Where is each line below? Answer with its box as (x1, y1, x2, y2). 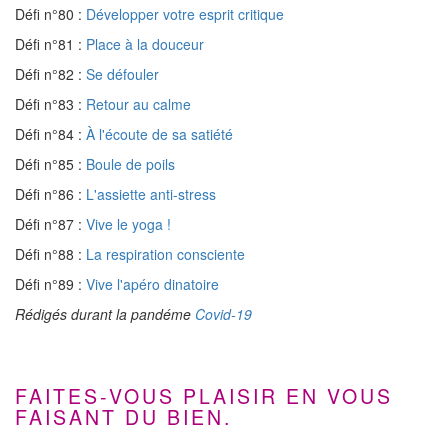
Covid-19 (195, 304, 252, 324)
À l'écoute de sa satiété (86, 124, 233, 144)
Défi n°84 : (15, 124, 86, 144)
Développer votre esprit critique (86, 4, 284, 24)
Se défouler (86, 64, 159, 84)
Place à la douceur (86, 34, 204, 54)
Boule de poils (86, 154, 175, 174)
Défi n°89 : (15, 274, 86, 294)
